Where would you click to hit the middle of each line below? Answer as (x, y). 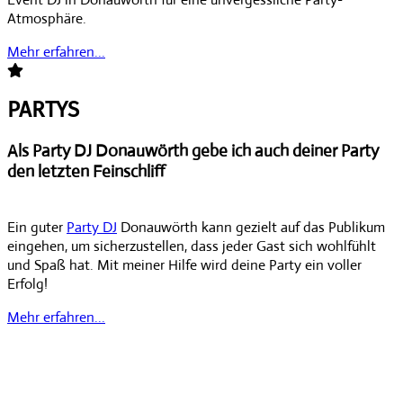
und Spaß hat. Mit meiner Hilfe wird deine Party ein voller (184, 265)
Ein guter (37, 228)
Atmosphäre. (47, 18)
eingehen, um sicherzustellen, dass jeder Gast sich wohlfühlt (192, 246)
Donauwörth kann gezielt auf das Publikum (251, 228)
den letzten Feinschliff (86, 172)
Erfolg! (27, 284)
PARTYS (43, 110)
